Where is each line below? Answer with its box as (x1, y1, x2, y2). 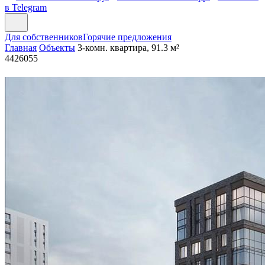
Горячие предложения (83, 32, 172, 42)
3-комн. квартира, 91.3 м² (77, 43, 179, 53)
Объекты (39, 43, 75, 53)
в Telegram (5, 2, 47, 12)
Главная (5, 43, 37, 53)
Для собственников (5, 32, 83, 42)
